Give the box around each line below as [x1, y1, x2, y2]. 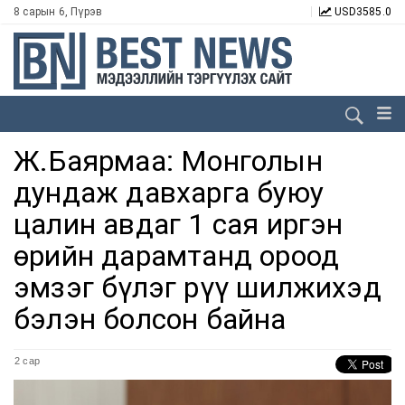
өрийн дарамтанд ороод [14, 239, 340, 273]
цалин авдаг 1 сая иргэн [14, 207, 344, 241]
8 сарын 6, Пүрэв [14, 5, 103, 18]
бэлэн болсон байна [14, 302, 287, 336]
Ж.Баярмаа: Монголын [14, 144, 323, 178]
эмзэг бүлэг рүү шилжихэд [14, 270, 381, 305]
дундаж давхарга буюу [14, 175, 325, 210]
